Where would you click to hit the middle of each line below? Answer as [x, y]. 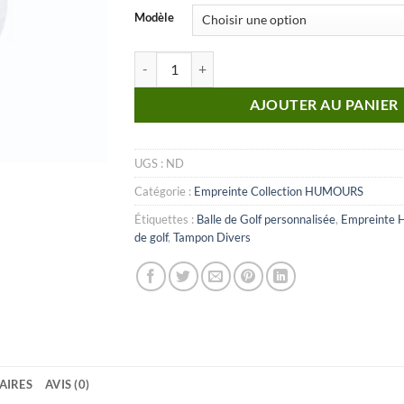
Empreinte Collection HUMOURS [279, 191]
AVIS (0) [68, 385]
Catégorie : [164, 191]
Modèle [154, 17]
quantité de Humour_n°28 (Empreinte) [240, 60]
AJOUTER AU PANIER [324, 104]
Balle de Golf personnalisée [266, 219]
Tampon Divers [212, 237]
